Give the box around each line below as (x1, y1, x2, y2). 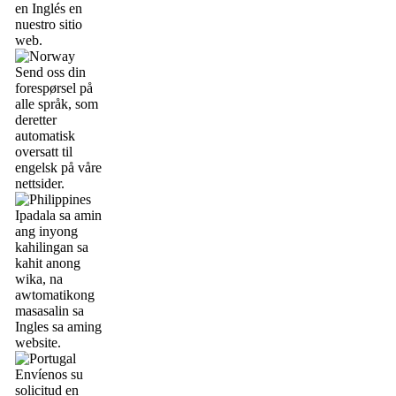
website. (15, 335, 61, 350)
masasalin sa (15, 303, 84, 318)
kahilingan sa (15, 240, 88, 255)
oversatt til (15, 144, 72, 159)
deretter (15, 112, 57, 127)
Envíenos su (15, 367, 83, 382)
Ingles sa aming (15, 319, 102, 334)
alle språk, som (15, 96, 98, 111)
